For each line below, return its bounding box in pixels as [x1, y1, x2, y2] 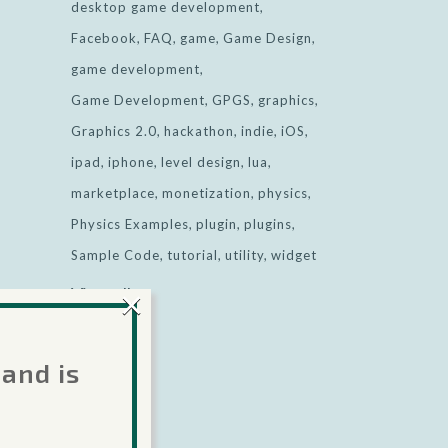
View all [71, 283, 131, 305]
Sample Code [71, 247, 160, 263]
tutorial [167, 247, 218, 263]
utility [225, 247, 264, 263]
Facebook [71, 30, 137, 46]
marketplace [71, 185, 155, 201]
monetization [162, 185, 251, 201]
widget [271, 247, 317, 263]
